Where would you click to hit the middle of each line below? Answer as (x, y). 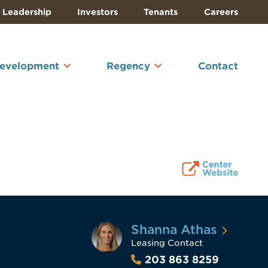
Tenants (161, 12)
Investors (98, 12)
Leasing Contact (167, 243)
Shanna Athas (174, 230)
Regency (129, 66)
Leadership (27, 12)
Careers (221, 12)
